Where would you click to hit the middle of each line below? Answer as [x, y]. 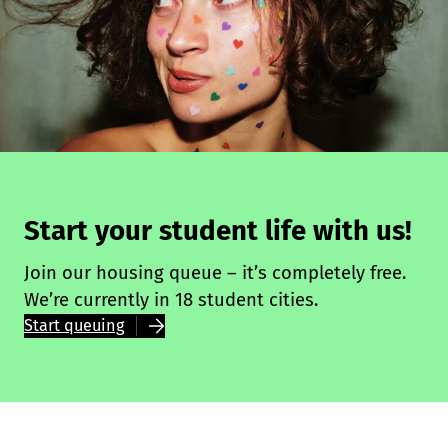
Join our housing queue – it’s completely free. [215, 272]
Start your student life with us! [218, 230]
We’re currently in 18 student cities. [171, 299]
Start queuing [74, 325]
